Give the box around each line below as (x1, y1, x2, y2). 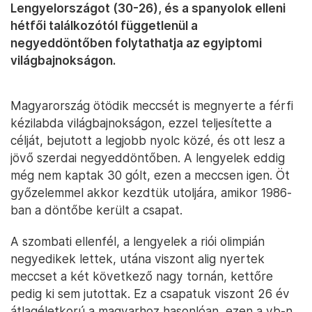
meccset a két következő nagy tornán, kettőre (10, 269, 273, 284)
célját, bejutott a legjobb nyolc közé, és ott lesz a (10, 133, 285, 148)
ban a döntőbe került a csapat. (10, 203, 182, 218)
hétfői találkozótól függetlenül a (10, 18, 198, 33)
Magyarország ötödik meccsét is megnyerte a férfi (10, 98, 293, 114)
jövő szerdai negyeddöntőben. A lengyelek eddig (10, 150, 285, 166)
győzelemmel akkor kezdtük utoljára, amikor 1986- (10, 185, 292, 201)
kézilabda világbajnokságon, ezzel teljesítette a (10, 116, 272, 131)
